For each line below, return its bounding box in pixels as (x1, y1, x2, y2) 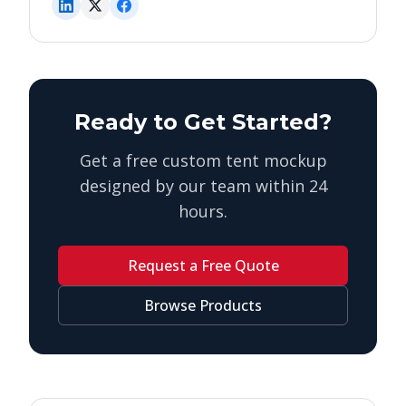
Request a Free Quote (127, 256, 279, 275)
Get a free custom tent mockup (79, 150, 327, 171)
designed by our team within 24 (79, 175, 327, 197)
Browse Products (144, 295, 262, 315)
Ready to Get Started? (74, 109, 332, 135)
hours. (179, 200, 227, 222)
